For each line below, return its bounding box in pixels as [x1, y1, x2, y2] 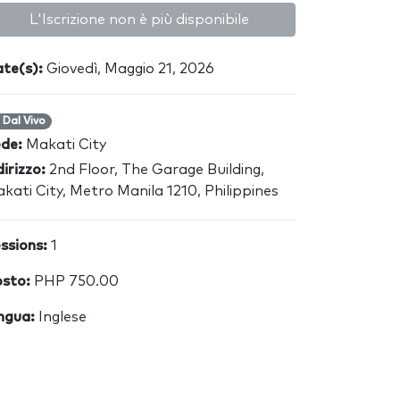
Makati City [26, 137, 106, 152]
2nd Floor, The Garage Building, [46, 162, 264, 177]
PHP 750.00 [30, 274, 119, 288]
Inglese [35, 310, 87, 324]
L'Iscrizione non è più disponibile [29, 12, 249, 27]
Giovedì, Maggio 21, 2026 [43, 62, 214, 76]
